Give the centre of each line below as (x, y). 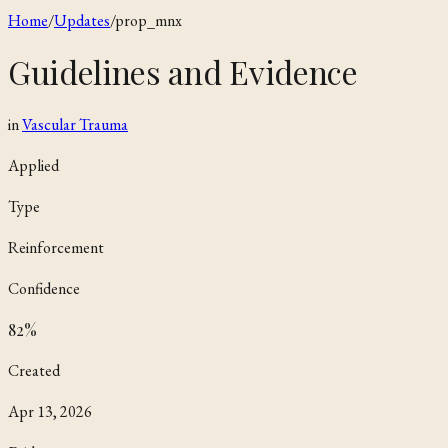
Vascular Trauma (75, 124)
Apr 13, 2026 (50, 411)
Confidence (44, 288)
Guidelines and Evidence (183, 72)
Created (34, 370)
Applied (33, 165)
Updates (82, 20)
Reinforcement (56, 247)
